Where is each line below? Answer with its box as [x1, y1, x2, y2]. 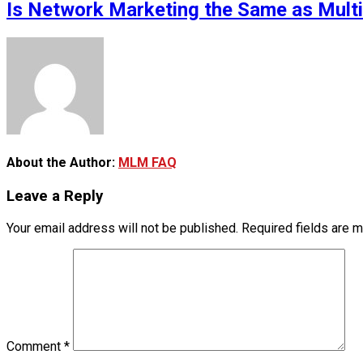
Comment [6, 338, 64, 354]
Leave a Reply [6, 187, 103, 206]
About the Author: [6, 154, 118, 170]
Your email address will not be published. [6, 220, 238, 236]
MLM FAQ [118, 154, 177, 170]
